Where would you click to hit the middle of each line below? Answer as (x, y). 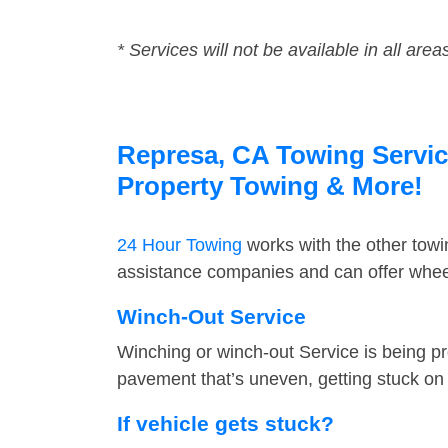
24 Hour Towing (179, 245)
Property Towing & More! (270, 186)
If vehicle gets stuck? (225, 424)
